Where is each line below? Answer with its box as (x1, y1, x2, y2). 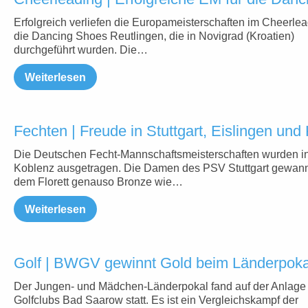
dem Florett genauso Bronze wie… (14, 176, 183, 188)
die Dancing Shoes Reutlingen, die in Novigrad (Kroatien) (14, 30, 294, 42)
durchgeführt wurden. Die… (14, 44, 148, 56)
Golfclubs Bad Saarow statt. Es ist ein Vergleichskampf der (14, 294, 298, 306)
